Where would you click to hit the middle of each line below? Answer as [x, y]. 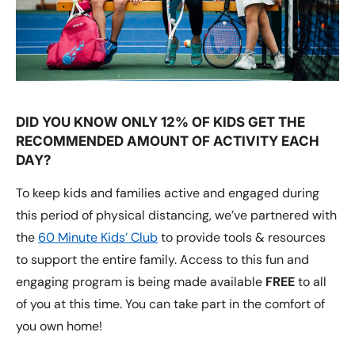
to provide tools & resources [242, 237]
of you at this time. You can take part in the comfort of [170, 303]
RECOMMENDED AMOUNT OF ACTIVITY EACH [168, 141]
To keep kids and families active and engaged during [168, 193]
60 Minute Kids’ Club [98, 237]
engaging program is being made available [141, 281]
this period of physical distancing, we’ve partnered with [176, 215]
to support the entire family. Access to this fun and [162, 259]
